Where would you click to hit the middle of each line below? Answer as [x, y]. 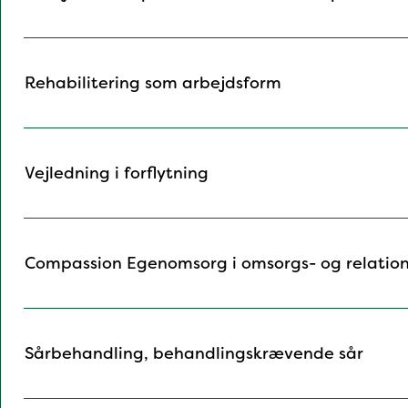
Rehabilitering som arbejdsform [153, 83]
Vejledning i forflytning [117, 173]
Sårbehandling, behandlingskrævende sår [194, 354]
